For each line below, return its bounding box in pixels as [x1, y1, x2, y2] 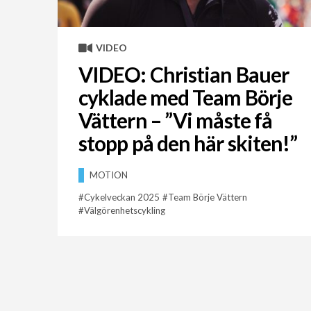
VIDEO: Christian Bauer [78, 62, 289, 87]
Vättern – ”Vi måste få [78, 108, 273, 133]
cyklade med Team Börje [78, 85, 293, 110]
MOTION [89, 169, 128, 181]
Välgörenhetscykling [83, 205, 165, 217]
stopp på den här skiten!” [78, 131, 298, 156]
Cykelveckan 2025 [83, 192, 160, 203]
